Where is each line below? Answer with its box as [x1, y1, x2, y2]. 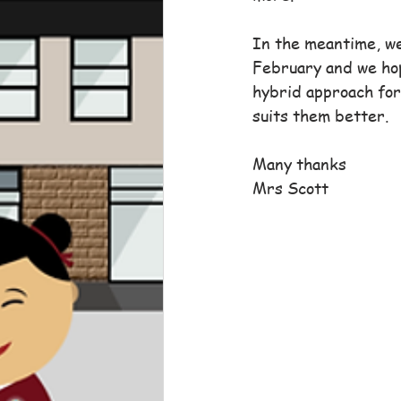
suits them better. [252, 104, 388, 126]
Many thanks [252, 152, 346, 175]
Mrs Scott [252, 176, 328, 199]
